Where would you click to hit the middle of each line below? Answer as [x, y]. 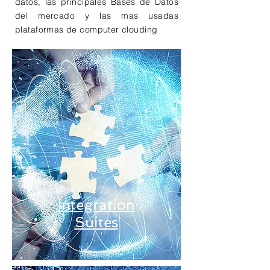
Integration [96, 205]
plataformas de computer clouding [86, 30]
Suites [96, 222]
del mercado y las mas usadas [97, 16]
